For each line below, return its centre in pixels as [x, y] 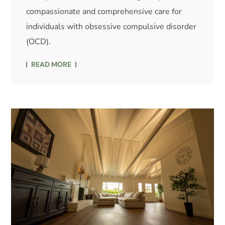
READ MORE [51, 65]
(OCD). [39, 42]
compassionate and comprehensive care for [104, 12]
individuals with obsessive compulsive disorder [111, 27]
